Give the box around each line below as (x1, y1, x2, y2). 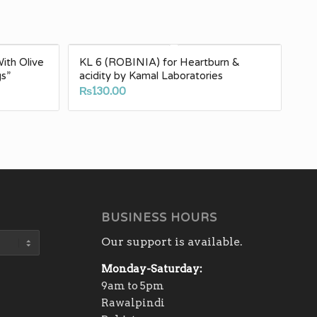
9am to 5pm (100, 279, 164, 293)
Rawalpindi (100, 296, 165, 310)
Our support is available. (100, 235, 243, 249)
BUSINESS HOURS (100, 210, 217, 225)
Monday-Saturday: (100, 263, 202, 276)
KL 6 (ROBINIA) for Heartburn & (79, 56, 241, 69)
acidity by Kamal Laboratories (79, 69, 224, 83)
